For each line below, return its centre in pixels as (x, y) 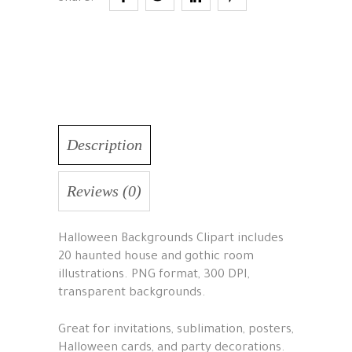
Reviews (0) (104, 191)
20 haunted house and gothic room (156, 257)
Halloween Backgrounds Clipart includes (171, 239)
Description (104, 144)
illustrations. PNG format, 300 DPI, (154, 275)
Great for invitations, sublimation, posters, (176, 330)
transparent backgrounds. (132, 293)
